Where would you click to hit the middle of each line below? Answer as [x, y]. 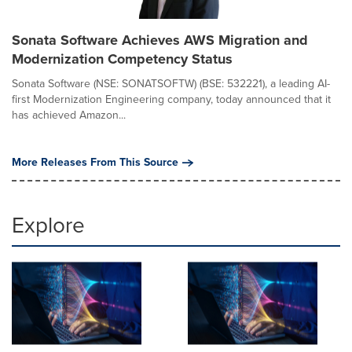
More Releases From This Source [95, 162]
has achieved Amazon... [69, 115]
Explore [48, 225]
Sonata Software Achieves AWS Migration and [160, 40]
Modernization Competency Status [122, 59]
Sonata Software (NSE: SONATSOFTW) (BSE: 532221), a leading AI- [171, 84]
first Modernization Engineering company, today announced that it [171, 99]
